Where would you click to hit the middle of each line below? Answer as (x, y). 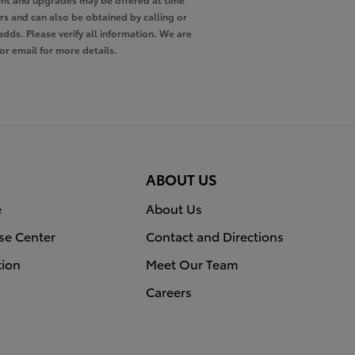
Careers (168, 292)
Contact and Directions (214, 236)
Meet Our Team (192, 264)
